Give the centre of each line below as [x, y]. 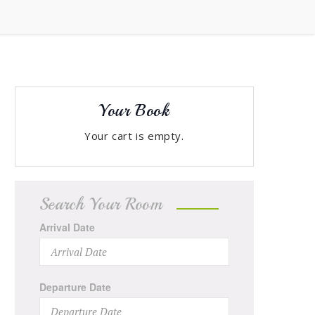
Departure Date [75, 287]
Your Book [134, 110]
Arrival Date [67, 227]
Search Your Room [101, 204]
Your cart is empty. [134, 135]
